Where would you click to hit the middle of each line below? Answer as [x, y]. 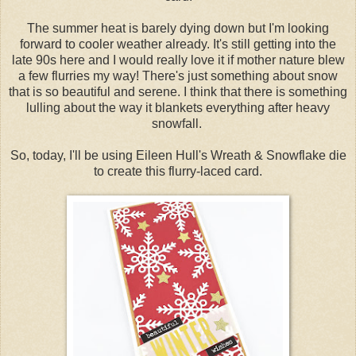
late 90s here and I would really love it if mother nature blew [178, 60]
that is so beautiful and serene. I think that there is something [178, 91]
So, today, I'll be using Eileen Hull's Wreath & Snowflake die [178, 155]
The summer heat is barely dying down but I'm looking [178, 28]
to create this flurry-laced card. [178, 171]
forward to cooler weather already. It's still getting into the [178, 44]
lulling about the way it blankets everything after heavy [178, 107]
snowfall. [178, 123]
